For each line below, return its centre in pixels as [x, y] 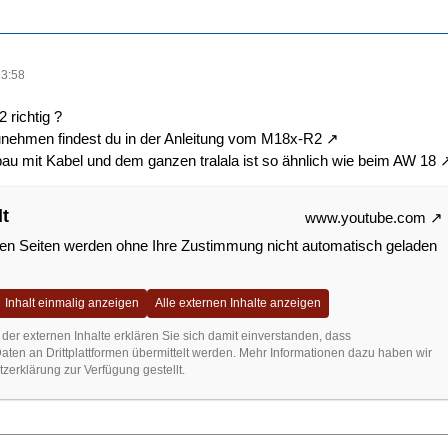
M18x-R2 [291, 138]
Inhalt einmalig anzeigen [72, 303]
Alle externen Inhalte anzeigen [238, 303]
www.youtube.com [365, 217]
